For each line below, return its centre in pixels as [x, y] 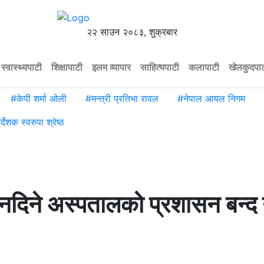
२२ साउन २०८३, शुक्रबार [132, 32]
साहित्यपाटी [160, 67]
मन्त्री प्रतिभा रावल [125, 99]
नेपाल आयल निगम [214, 99]
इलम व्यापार [111, 67]
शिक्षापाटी [67, 67]
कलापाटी [204, 67]
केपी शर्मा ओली [42, 99]
